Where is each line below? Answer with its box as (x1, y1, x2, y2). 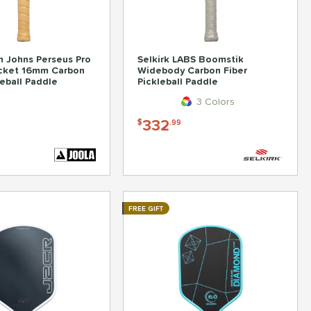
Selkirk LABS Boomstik (137, 52, 244, 67)
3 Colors (193, 94, 235, 110)
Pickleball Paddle (137, 74, 219, 89)
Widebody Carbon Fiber (137, 63, 248, 78)
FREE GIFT (128, 203, 164, 215)
